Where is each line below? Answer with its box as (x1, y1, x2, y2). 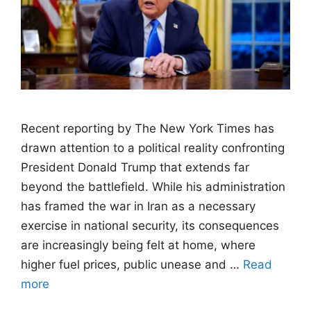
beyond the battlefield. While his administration (21, 179, 285, 194)
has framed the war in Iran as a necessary (21, 199, 255, 213)
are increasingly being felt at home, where (21, 237, 255, 252)
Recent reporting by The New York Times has (21, 121, 274, 135)
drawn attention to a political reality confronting (21, 140, 285, 155)
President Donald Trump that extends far (21, 160, 249, 174)
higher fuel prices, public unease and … (21, 257, 243, 271)
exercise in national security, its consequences (21, 218, 279, 233)
